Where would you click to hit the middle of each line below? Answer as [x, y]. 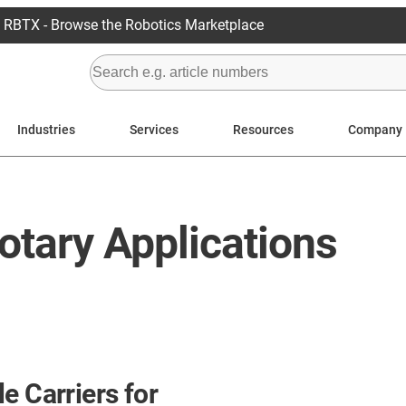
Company [375, 129]
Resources [263, 129]
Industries [46, 129]
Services [154, 129]
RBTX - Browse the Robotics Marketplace [133, 25]
